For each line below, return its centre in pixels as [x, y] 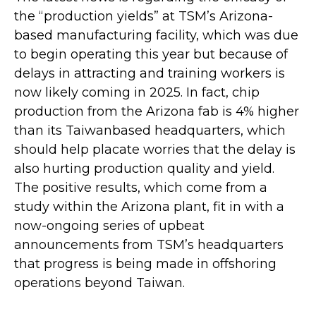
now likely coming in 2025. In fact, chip [137, 92]
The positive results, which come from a [141, 187]
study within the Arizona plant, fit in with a [149, 206]
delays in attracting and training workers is [150, 73]
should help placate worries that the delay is [155, 149]
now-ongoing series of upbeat [109, 225]
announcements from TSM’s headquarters [149, 244]
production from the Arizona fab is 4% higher [157, 111]
